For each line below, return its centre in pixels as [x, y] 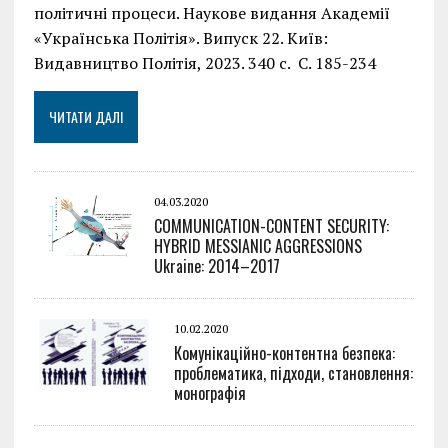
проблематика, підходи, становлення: [293, 373]
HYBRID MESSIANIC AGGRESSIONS [257, 246]
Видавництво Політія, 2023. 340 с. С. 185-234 [204, 63]
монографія [209, 393]
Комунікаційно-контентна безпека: [284, 353]
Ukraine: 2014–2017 [216, 266]
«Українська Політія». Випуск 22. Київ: [180, 38]
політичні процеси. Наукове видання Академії [211, 13]
